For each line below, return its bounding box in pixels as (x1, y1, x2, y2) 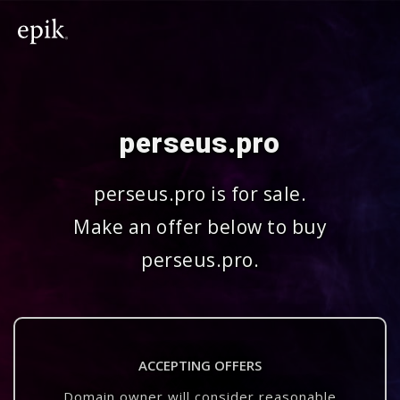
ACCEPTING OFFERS (138, 356, 262, 374)
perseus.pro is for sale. (94, 181, 306, 206)
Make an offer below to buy (73, 214, 327, 239)
